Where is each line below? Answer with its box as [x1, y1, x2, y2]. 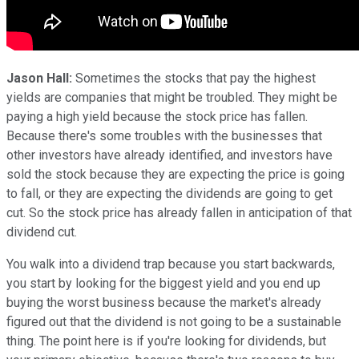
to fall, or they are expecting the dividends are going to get [6, 185, 333, 201]
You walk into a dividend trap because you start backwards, [6, 256, 335, 272]
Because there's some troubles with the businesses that [6, 127, 322, 143]
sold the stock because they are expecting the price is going [6, 166, 345, 182]
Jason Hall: [6, 70, 72, 86]
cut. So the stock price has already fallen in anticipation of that [6, 204, 352, 220]
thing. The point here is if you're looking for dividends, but [6, 333, 326, 349]
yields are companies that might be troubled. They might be [6, 89, 337, 105]
